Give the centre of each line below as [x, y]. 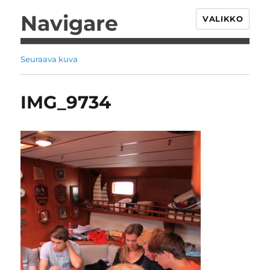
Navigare [69, 23]
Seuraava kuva [49, 59]
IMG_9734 [66, 102]
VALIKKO [223, 19]
